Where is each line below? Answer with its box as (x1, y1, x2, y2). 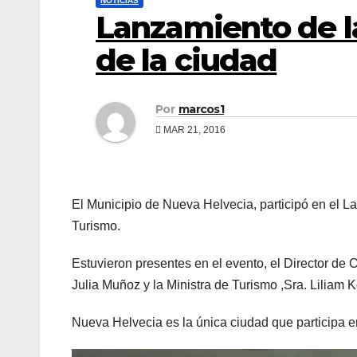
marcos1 (178, 102, 225, 117)
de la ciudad (96, 41, 277, 79)
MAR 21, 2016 (161, 124, 226, 136)
